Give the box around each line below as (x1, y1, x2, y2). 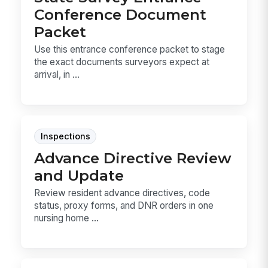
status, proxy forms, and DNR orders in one (34, 200, 214, 211)
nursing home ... (34, 212, 99, 224)
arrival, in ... (34, 69, 80, 81)
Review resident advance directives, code (34, 187, 211, 199)
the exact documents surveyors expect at (34, 56, 210, 68)
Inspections (40, 130, 90, 142)
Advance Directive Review (34, 148, 232, 167)
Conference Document (34, 5, 207, 24)
